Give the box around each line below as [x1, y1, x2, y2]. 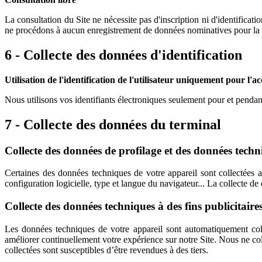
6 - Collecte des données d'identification [5, 47, 242, 63]
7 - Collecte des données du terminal [5, 116, 221, 132]
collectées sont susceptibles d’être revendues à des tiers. [5, 244, 208, 255]
